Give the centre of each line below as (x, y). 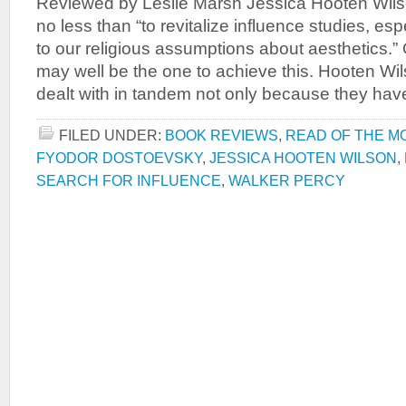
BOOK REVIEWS (222, 135)
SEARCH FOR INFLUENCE (129, 180)
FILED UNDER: (112, 135)
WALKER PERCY (287, 180)
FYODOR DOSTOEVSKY (119, 158)
